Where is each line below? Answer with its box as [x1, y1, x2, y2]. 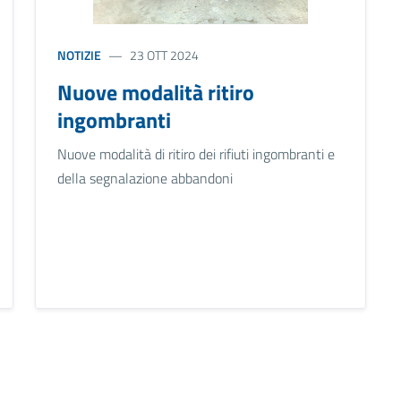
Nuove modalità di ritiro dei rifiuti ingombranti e [56, 143, 335, 166]
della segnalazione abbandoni [56, 167, 233, 190]
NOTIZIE [56, 46, 101, 65]
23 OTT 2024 [129, 46, 199, 65]
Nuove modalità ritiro [56, 76, 254, 109]
